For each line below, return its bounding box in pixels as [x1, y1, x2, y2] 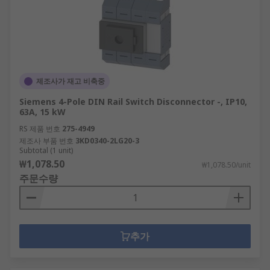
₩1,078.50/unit [202, 160, 251, 170]
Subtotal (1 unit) [19, 145, 73, 155]
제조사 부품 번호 [19, 136, 74, 146]
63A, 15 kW [19, 106, 66, 118]
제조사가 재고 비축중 [36, 76, 105, 86]
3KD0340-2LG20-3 [75, 136, 139, 146]
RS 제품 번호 [19, 124, 60, 134]
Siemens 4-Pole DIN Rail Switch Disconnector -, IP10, [19, 96, 247, 107]
